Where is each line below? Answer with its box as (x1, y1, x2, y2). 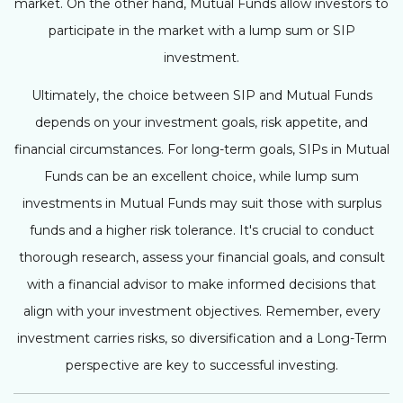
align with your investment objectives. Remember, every (22, 302, 381, 319)
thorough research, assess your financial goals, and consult (18, 248, 385, 265)
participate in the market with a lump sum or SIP (48, 22, 355, 39)
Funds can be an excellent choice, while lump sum (44, 167, 359, 184)
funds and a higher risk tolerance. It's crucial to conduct (29, 221, 374, 238)
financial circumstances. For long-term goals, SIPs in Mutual (13, 140, 390, 157)
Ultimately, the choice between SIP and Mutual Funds (31, 86, 372, 103)
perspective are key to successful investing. (65, 356, 338, 373)
